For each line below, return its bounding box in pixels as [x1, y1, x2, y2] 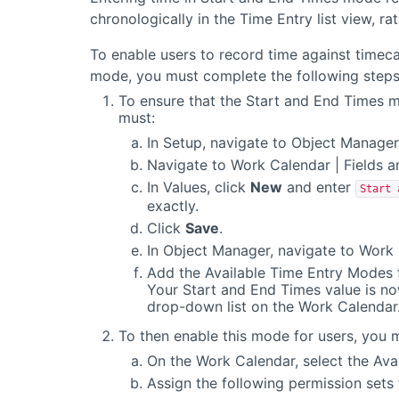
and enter [281, 178, 355, 197]
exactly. [146, 197, 199, 216]
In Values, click [146, 178, 250, 197]
